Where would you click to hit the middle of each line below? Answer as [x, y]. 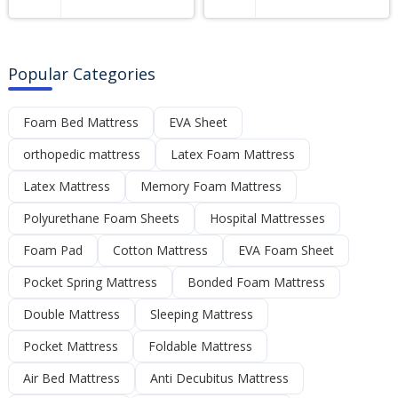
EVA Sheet [199, 122]
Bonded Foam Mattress [257, 282]
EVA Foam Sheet [287, 250]
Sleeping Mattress [202, 314]
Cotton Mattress [161, 250]
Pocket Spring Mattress [91, 282]
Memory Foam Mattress [211, 186]
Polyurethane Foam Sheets [102, 218]
